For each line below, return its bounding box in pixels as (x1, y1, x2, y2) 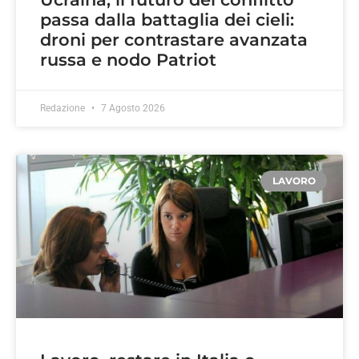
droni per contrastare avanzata (40, 30, 308, 50)
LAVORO (272, 175, 316, 188)
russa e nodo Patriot (40, 50, 216, 71)
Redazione (40, 103, 87, 115)
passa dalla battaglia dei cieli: (40, 10, 294, 30)
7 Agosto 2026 (99, 103, 165, 115)
